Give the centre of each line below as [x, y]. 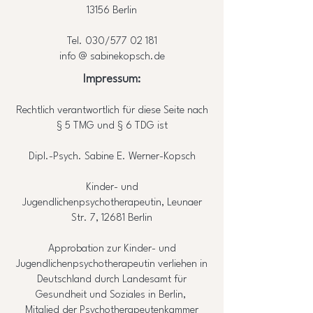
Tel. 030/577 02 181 [112, 42]
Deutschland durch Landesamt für [112, 280]
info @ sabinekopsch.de [112, 57]
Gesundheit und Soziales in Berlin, [112, 295]
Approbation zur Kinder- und [112, 249]
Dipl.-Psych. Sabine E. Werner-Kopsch [112, 157]
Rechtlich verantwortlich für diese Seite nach [112, 111]
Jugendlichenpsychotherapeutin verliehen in [112, 264]
